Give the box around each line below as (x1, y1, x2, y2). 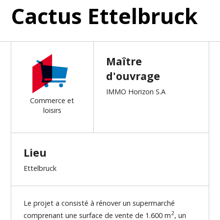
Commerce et (30, 95, 75, 105)
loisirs (43, 105, 61, 115)
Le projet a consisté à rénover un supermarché (24, 198, 175, 208)
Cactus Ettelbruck (11, 1, 198, 30)
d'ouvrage (106, 68, 160, 83)
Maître (106, 54, 142, 68)
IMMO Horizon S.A (106, 86, 165, 96)
